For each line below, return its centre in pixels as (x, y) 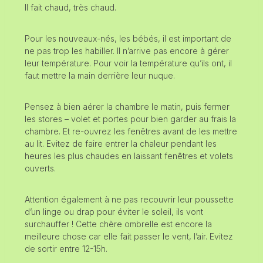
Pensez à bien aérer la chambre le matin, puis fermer (127, 106)
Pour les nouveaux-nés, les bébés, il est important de (128, 38)
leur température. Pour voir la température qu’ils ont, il (128, 63)
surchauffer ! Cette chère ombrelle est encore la (118, 224)
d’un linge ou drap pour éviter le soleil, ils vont (114, 211)
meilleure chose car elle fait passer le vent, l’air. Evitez (129, 236)
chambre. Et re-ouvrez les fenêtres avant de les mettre (131, 131)
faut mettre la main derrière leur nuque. (100, 75)
